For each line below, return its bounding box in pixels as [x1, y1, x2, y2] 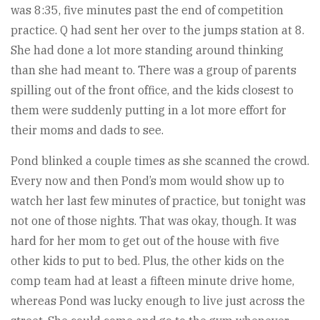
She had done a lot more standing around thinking [11, 42, 284, 57]
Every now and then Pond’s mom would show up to [11, 173, 284, 188]
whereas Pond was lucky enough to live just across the [11, 293, 305, 308]
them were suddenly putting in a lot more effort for [11, 102, 286, 117]
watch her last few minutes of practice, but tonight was [11, 193, 306, 208]
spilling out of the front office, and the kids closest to [11, 82, 294, 97]
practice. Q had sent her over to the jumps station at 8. [11, 22, 304, 37]
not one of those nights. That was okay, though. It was [11, 213, 296, 228]
